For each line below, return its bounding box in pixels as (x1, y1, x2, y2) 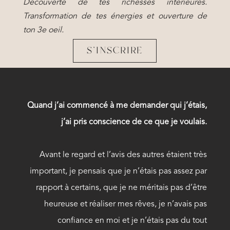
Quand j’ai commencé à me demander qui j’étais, (27, 102, 207, 110)
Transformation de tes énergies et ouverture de (23, 12, 207, 21)
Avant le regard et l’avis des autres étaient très (40, 151, 207, 159)
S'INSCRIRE (87, 44, 143, 57)
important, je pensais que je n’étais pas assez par (30, 167, 207, 176)
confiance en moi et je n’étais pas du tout (57, 217, 207, 225)
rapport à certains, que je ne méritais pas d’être (36, 184, 207, 192)
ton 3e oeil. (23, 26, 66, 34)
